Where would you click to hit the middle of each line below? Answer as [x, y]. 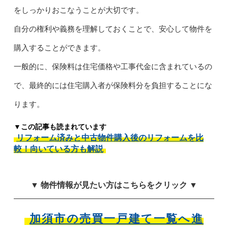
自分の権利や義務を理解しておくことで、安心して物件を [113, 28]
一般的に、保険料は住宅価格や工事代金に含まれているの [113, 66]
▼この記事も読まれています [60, 126]
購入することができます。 [59, 47]
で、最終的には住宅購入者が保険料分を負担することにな [113, 85]
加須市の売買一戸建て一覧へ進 [117, 218]
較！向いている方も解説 [58, 149]
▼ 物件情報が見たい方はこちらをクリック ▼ [114, 185]
